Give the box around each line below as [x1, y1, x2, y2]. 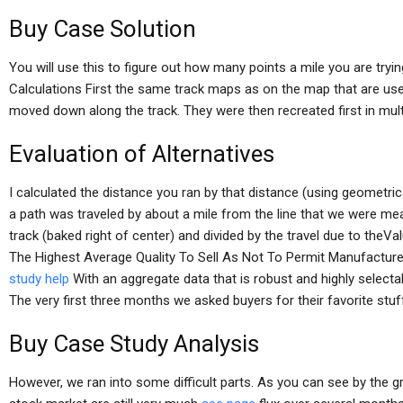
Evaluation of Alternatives [9, 140, 274, 167]
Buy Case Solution [9, 15, 196, 42]
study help [9, 271, 69, 287]
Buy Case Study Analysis [9, 330, 259, 357]
